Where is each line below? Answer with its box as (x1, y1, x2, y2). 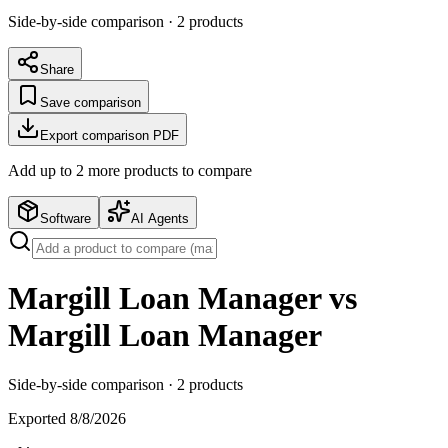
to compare (178, 161, 252, 179)
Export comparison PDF (40, 127, 179, 143)
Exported (8, 409, 70, 427)
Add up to (8, 161, 76, 179)
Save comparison (40, 94, 141, 110)
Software (40, 210, 91, 226)
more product (84, 161, 172, 179)
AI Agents (131, 210, 189, 226)
